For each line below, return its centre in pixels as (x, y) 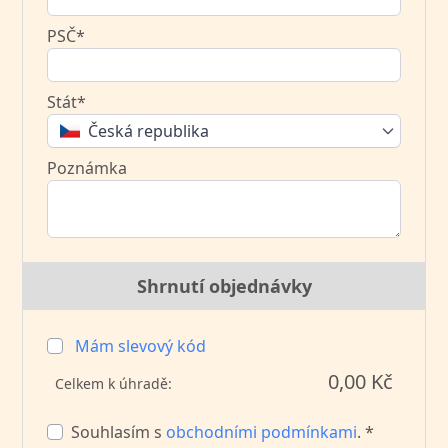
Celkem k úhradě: (114, 383)
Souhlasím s (119, 431)
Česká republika (149, 130)
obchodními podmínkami (262, 431)
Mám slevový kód (141, 345)
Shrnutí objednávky (224, 285)
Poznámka (87, 167)
